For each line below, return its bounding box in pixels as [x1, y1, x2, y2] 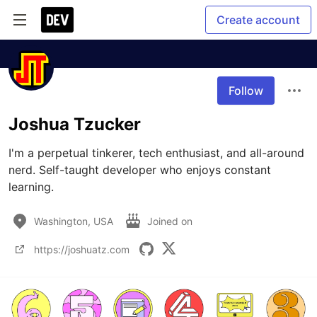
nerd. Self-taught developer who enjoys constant [8, 163, 271, 177]
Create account [217, 13, 300, 27]
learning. [8, 180, 54, 194]
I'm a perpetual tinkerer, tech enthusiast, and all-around [8, 146, 304, 160]
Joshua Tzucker [8, 114, 141, 134]
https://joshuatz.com [34, 243, 129, 255]
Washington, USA [34, 214, 113, 227]
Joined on [147, 214, 195, 227]
